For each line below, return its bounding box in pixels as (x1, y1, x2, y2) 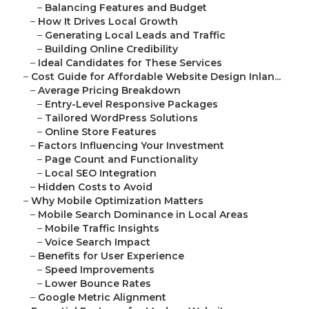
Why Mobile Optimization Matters (31, 195, 203, 208)
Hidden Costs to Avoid (38, 181, 152, 194)
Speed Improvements (45, 263, 154, 277)
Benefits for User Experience (38, 250, 184, 263)
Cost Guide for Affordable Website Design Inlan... (31, 70, 281, 83)
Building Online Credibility (45, 43, 178, 56)
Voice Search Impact (45, 236, 150, 249)
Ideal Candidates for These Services (38, 57, 222, 70)
